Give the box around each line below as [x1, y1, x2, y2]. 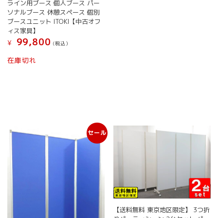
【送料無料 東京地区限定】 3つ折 [113, 205, 210, 214]
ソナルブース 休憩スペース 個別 [7, 8, 100, 17]
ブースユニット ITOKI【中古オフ [7, 17, 101, 26]
